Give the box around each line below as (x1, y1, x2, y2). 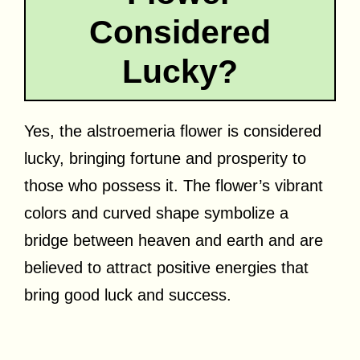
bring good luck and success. (24, 285, 231, 304)
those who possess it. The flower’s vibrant (24, 176, 323, 194)
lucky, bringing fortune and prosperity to (24, 149, 306, 167)
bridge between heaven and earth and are (24, 231, 323, 249)
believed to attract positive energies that (24, 258, 309, 276)
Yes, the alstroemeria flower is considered (24, 121, 321, 140)
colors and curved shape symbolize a (24, 203, 288, 222)
